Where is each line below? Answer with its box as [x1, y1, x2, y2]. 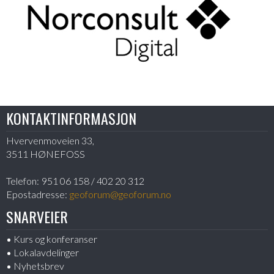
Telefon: [6, 175, 39, 187]
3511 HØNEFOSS [6, 148, 85, 160]
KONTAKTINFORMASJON [6, 107, 136, 130]
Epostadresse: [6, 188, 67, 201]
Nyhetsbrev [13, 260, 64, 272]
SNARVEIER [6, 206, 68, 228]
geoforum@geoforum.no [70, 188, 171, 201]
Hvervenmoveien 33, [6, 135, 94, 147]
